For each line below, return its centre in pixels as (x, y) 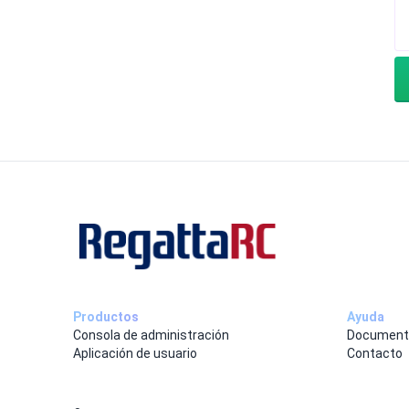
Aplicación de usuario (135, 353)
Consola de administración (151, 335)
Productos (106, 316)
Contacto (375, 353)
